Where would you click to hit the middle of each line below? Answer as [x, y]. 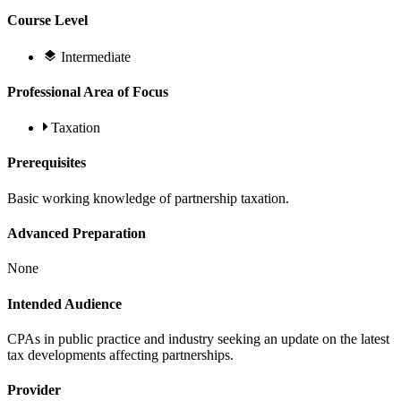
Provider [34, 390]
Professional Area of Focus [88, 91]
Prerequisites [47, 163]
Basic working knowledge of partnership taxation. [148, 198]
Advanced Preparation [77, 233]
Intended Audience [64, 303]
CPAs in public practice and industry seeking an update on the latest [198, 338]
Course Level [47, 21]
